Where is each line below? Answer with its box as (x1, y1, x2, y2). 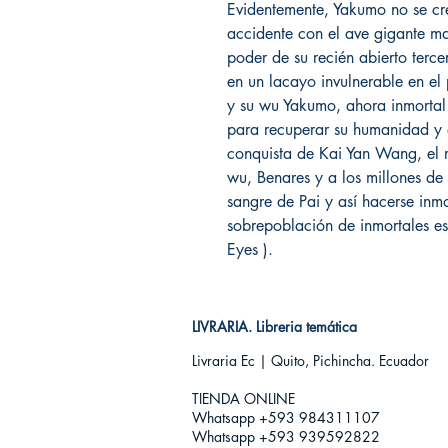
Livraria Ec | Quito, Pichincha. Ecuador (192, 351, 429, 370)
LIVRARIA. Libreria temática (192, 317, 357, 336)
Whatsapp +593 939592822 (192, 427, 380, 446)
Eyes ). (227, 239, 273, 260)
